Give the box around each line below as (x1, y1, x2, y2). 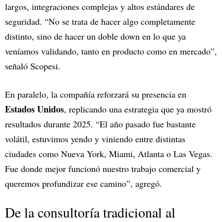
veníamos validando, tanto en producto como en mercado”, (5, 45, 217, 57)
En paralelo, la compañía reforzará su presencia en (5, 88, 186, 101)
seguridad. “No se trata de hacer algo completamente (5, 15, 195, 28)
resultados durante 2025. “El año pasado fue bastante (5, 118, 196, 130)
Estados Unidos (5, 103, 64, 116)
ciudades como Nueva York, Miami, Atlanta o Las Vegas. (5, 148, 213, 160)
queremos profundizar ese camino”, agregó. (5, 177, 162, 190)
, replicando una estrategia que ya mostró (64, 103, 212, 115)
